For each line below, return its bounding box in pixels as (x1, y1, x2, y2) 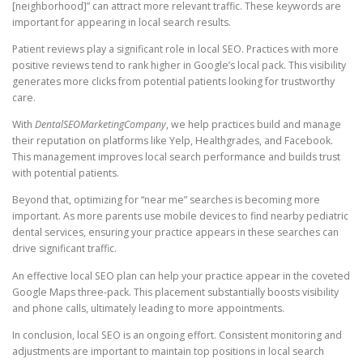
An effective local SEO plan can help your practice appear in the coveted (12, 268, 350, 283)
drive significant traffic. (12, 241, 117, 256)
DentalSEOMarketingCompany (35, 117, 166, 132)
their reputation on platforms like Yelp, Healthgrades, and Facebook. (12, 134, 333, 148)
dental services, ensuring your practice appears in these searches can (12, 225, 339, 240)
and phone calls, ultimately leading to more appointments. (12, 301, 284, 315)
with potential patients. (12, 166, 119, 181)
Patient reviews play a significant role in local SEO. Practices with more (12, 42, 339, 57)
